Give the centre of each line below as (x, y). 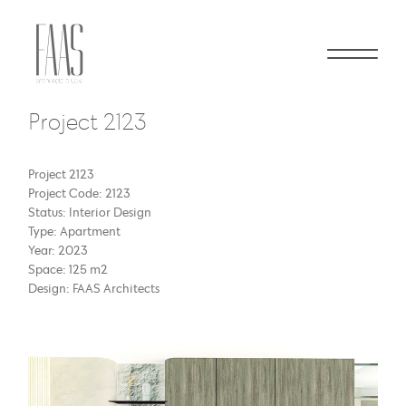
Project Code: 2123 (80, 194)
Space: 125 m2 (68, 270)
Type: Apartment (75, 232)
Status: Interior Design (90, 213)
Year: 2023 (58, 251)
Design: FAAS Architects (94, 289)
